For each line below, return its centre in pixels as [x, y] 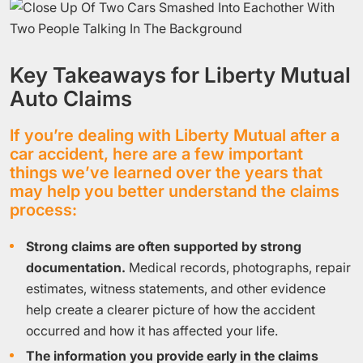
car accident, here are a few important [156, 154]
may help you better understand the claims [175, 191]
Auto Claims [71, 98]
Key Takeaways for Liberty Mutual [180, 75]
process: [43, 210]
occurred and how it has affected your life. [152, 331]
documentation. [76, 267]
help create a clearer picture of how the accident [171, 310]
